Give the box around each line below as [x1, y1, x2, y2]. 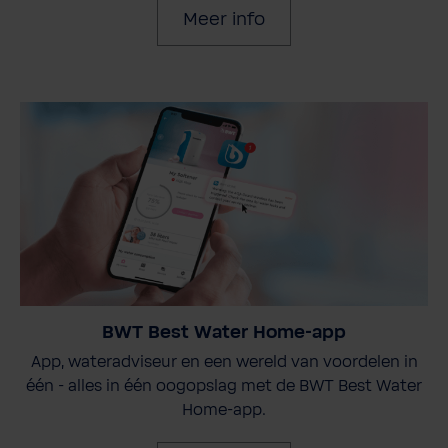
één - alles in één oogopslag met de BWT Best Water [26, 376, 422, 395]
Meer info [183, 9, 265, 30]
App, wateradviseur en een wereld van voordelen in [30, 352, 418, 371]
